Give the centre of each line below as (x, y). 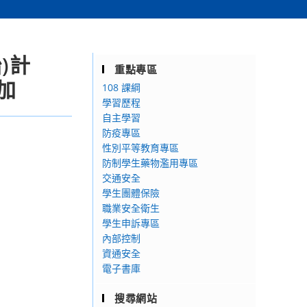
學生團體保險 (131, 193)
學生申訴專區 (131, 223)
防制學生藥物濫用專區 (150, 163)
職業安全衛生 (131, 208)
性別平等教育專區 (140, 148)
